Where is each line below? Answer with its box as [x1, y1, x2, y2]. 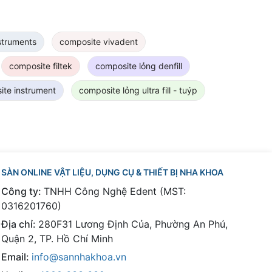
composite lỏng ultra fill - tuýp [79, 84, 197, 95]
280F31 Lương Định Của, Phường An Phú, [38, 217, 228, 230]
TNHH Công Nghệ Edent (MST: [43, 185, 186, 197]
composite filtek [9, 60, 72, 71]
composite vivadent [59, 36, 138, 47]
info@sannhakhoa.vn [31, 250, 126, 263]
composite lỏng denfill [95, 60, 182, 71]
